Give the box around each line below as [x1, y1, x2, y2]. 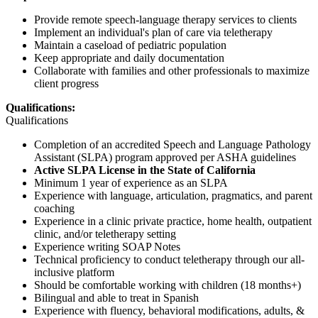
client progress [34, 77, 99, 89]
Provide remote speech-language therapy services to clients [34, 13, 297, 26]
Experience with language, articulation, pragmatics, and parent [34, 189, 312, 202]
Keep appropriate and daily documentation [34, 51, 224, 64]
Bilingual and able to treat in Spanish [34, 291, 199, 304]
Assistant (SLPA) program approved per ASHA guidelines [34, 150, 296, 163]
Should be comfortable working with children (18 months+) [34, 278, 301, 291]
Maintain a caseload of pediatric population [34, 38, 226, 51]
